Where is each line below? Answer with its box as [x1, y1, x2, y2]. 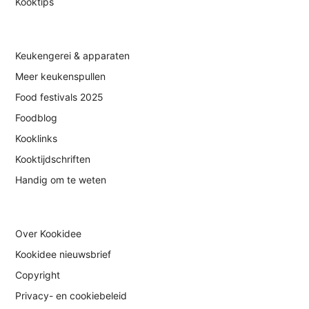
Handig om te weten [15, 174, 107, 186]
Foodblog [15, 112, 58, 124]
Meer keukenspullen [15, 70, 106, 83]
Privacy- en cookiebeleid [15, 290, 128, 302]
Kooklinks [15, 132, 58, 145]
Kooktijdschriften [15, 153, 91, 166]
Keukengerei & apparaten [15, 50, 130, 62]
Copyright [15, 269, 61, 281]
